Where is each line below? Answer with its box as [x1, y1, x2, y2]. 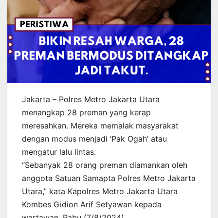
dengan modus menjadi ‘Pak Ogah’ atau [22, 133, 167, 144]
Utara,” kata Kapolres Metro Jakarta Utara [22, 186, 178, 196]
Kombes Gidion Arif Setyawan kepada [22, 199, 162, 209]
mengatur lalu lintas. [22, 146, 96, 157]
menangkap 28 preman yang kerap [22, 107, 151, 117]
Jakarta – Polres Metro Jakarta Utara [22, 94, 160, 104]
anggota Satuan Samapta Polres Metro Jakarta [22, 173, 196, 183]
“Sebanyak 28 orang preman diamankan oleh [22, 160, 187, 170]
